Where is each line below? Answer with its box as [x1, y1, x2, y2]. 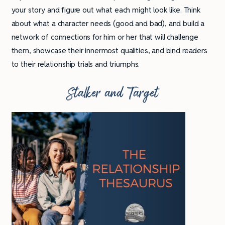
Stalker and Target [66, 81, 159, 104]
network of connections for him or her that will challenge [11, 32, 198, 42]
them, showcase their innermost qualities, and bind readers [11, 45, 207, 55]
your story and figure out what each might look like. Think [11, 5, 201, 15]
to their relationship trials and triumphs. [11, 59, 140, 69]
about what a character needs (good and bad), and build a [11, 18, 205, 28]
